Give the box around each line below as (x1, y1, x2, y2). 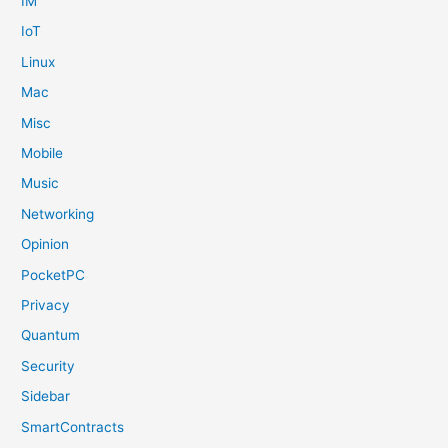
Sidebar (21, 388, 71, 405)
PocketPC (21, 266, 86, 283)
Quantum (21, 327, 81, 344)
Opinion (21, 236, 70, 253)
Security (21, 357, 76, 374)
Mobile (21, 145, 64, 161)
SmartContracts (21, 418, 125, 435)
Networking (21, 205, 95, 222)
